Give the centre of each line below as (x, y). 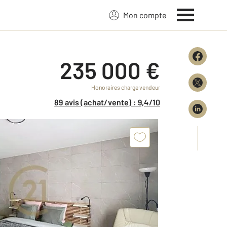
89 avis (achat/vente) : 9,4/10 (109, 102)
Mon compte (145, 15)
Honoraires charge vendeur (126, 87)
